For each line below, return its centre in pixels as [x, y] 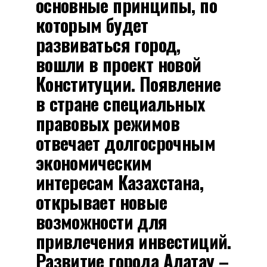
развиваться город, [108, 44]
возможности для [101, 221]
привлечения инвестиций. [133, 241]
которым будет [92, 24]
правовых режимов [107, 123]
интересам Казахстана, [119, 182]
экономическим [94, 162]
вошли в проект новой [118, 64]
